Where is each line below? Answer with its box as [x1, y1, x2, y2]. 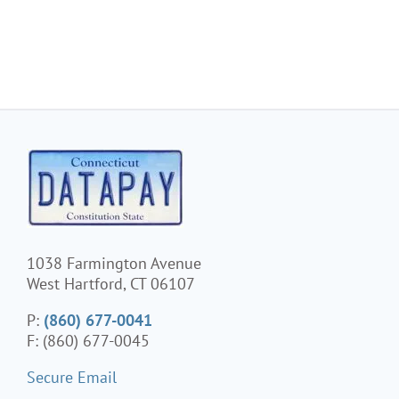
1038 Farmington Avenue [27, 252, 201, 273]
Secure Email [27, 366, 117, 387]
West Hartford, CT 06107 [27, 273, 195, 294]
